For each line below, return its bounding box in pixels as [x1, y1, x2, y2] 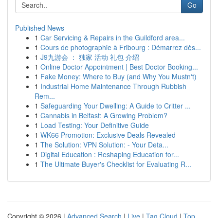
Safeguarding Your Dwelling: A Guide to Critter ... [40, 101, 191, 110]
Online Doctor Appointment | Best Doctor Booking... [40, 62, 198, 72]
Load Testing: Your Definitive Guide [40, 120, 149, 130]
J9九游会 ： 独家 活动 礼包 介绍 [40, 52, 139, 62]
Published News [15, 23, 64, 33]
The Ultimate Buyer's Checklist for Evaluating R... [40, 159, 191, 169]
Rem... [35, 91, 55, 101]
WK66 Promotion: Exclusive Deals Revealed [40, 130, 176, 140]
